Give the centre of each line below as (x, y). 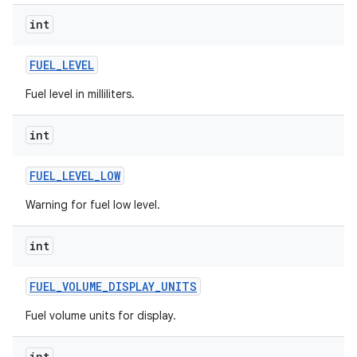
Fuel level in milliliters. (80, 94)
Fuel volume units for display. (101, 316)
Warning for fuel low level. (93, 205)
